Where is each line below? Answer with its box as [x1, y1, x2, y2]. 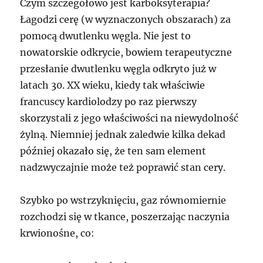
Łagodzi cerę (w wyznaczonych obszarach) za [20, 13, 231, 25]
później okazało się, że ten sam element [20, 144, 207, 157]
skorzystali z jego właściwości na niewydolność [20, 112, 239, 124]
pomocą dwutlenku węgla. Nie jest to [20, 29, 191, 42]
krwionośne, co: [20, 227, 95, 239]
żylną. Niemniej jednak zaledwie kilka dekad [20, 128, 226, 140]
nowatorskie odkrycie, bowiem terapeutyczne [20, 46, 232, 58]
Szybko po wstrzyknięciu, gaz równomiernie [20, 194, 227, 206]
